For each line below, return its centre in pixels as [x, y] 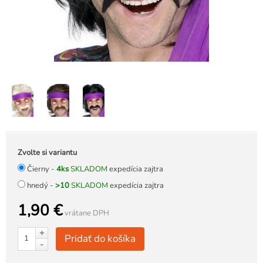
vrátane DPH [86, 213]
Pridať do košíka [100, 238]
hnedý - [41, 185]
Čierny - [42, 169]
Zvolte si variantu [47, 152]
